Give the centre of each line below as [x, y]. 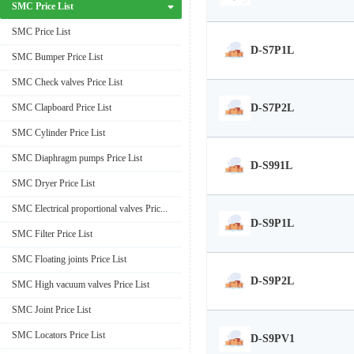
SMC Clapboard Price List [62, 108]
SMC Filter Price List [52, 234]
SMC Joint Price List [51, 310]
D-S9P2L [272, 281]
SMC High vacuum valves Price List [81, 285]
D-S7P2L [272, 108]
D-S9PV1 [273, 339]
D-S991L [271, 166]
